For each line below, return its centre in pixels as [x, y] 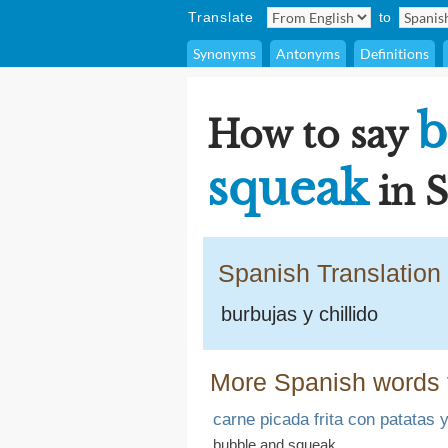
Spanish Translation [329, 273]
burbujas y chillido [299, 314]
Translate [221, 17]
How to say [312, 135]
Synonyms [224, 53]
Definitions [394, 53]
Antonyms [308, 53]
